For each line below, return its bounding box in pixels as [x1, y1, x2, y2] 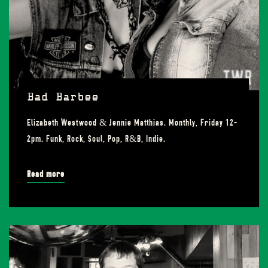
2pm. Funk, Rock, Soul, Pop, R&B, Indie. [27, 133, 166, 144]
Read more [27, 169, 65, 179]
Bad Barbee [27, 93, 99, 103]
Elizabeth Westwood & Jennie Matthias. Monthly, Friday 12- [27, 117, 237, 128]
